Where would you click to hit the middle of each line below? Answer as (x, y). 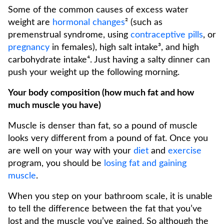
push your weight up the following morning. (94, 72)
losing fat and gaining (144, 163)
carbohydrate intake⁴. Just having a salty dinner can (109, 60)
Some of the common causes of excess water (98, 10)
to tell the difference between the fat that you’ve (105, 209)
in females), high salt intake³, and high (124, 47)
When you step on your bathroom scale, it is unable (110, 196)
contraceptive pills (167, 35)
